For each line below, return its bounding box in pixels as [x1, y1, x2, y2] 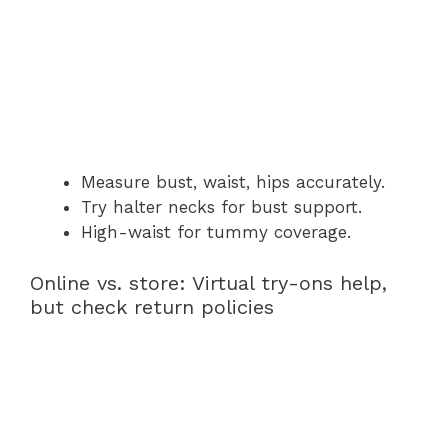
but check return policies [30, 294, 274, 319]
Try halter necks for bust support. [81, 197, 362, 217]
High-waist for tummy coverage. [81, 222, 351, 242]
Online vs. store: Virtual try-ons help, [30, 270, 387, 295]
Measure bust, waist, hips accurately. [81, 172, 385, 192]
